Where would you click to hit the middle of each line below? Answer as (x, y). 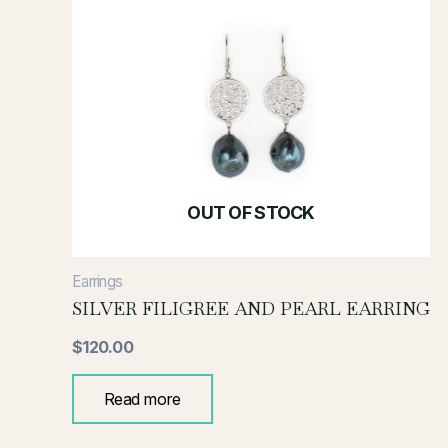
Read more (142, 399)
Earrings (97, 281)
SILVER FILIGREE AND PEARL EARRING (251, 309)
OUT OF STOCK (251, 212)
